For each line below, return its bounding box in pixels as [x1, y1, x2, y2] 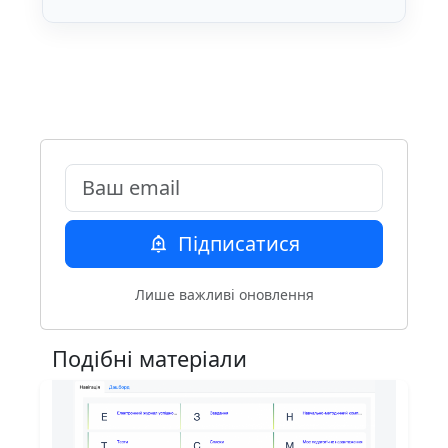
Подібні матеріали [52, 344, 247, 374]
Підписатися [172, 230, 300, 258]
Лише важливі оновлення [134, 285, 314, 305]
